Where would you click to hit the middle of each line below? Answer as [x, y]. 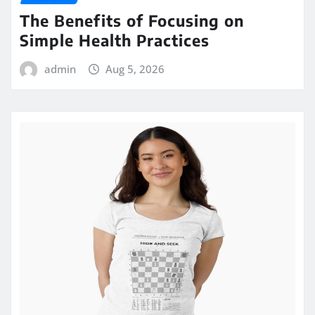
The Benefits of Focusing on [132, 21]
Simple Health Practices [115, 40]
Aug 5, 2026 [135, 69]
